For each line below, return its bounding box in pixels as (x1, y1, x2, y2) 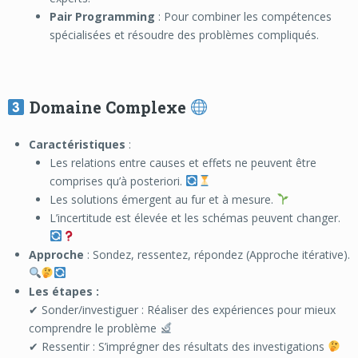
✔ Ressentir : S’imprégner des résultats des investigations (28, 338, 328, 354)
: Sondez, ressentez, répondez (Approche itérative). (83, 246, 350, 262)
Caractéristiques (28, 136, 125, 152)
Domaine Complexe (25, 96, 190, 117)
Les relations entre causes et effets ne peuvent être (50, 154, 317, 170)
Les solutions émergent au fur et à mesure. (50, 191, 277, 207)
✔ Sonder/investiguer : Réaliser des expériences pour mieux (28, 301, 336, 317)
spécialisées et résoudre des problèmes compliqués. (50, 26, 320, 42)
